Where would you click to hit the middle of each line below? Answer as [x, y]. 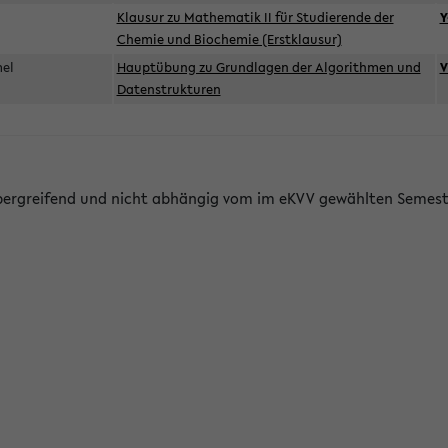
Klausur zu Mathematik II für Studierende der [255, 17]
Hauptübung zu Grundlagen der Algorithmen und [268, 67]
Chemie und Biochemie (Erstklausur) [229, 39]
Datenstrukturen [168, 89]
